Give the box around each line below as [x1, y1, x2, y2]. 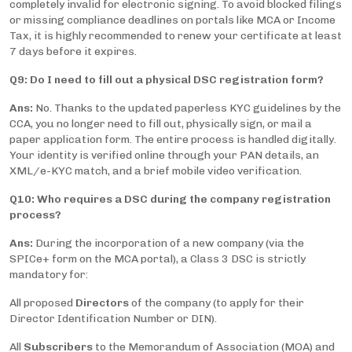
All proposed [9, 296, 75, 310]
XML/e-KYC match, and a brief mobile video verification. [9, 164, 302, 178]
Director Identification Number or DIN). [9, 312, 217, 326]
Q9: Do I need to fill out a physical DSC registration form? [9, 73, 324, 87]
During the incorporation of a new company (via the [33, 236, 304, 251]
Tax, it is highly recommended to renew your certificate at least [9, 29, 342, 43]
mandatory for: [9, 268, 88, 282]
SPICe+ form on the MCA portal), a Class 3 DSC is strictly [9, 252, 306, 266]
